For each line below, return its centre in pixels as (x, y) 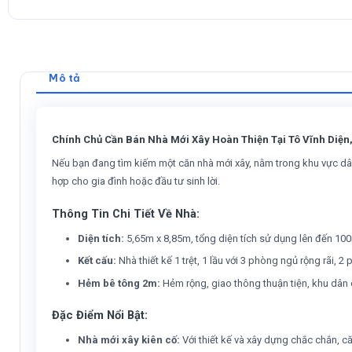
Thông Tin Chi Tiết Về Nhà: (126, 213)
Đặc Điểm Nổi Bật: (100, 315)
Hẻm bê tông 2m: (119, 284)
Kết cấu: (97, 261)
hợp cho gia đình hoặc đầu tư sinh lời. (136, 181)
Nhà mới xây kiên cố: (129, 340)
